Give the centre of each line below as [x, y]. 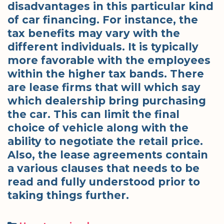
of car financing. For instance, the [103, 19]
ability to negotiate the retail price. [105, 141]
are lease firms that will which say [104, 87]
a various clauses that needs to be [103, 168]
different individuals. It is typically [103, 46]
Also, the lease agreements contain [108, 154]
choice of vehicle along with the [98, 127]
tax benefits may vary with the [94, 33]
